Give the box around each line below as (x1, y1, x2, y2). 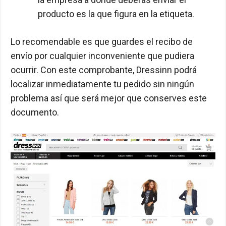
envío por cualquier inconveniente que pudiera (11, 50, 194, 62)
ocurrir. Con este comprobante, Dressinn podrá (11, 65, 197, 76)
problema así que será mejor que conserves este (11, 93, 207, 104)
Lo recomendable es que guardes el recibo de (11, 36, 193, 47)
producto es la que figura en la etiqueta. (38, 9, 194, 20)
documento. (11, 107, 59, 118)
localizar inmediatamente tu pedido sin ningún (11, 79, 194, 90)
